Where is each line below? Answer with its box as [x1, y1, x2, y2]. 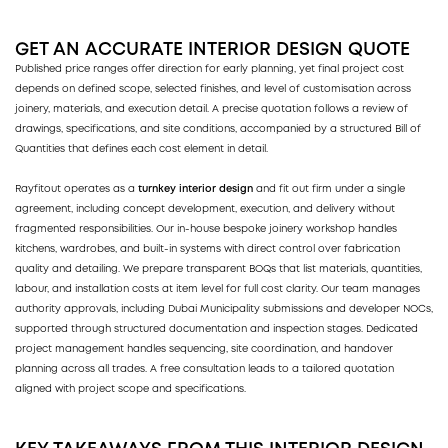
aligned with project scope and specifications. [15, 384, 246, 394]
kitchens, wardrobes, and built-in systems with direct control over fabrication [15, 244, 400, 254]
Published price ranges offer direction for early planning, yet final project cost [15, 64, 404, 74]
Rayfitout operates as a [15, 184, 138, 194]
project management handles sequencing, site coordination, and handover [15, 344, 393, 354]
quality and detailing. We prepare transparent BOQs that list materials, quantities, [15, 264, 422, 274]
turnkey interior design [138, 184, 253, 194]
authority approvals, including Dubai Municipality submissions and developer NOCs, [15, 304, 433, 314]
